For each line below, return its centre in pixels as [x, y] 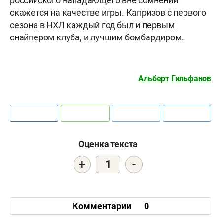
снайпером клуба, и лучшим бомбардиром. [97, 37]
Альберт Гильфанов [175, 79]
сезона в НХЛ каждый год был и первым [92, 25]
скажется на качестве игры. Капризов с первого [108, 13]
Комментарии [103, 206]
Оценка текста [108, 144]
